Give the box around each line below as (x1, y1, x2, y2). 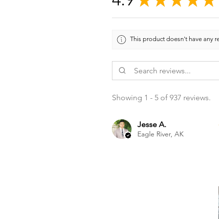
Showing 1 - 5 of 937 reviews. (112, 92, 211, 102)
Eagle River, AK (137, 129, 184, 138)
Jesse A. (137, 119, 166, 129)
